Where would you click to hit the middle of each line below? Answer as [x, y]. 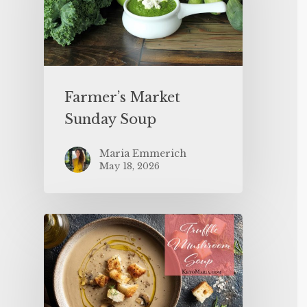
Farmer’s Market [122, 97]
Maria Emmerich [143, 153]
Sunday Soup [110, 119]
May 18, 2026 [130, 166]
